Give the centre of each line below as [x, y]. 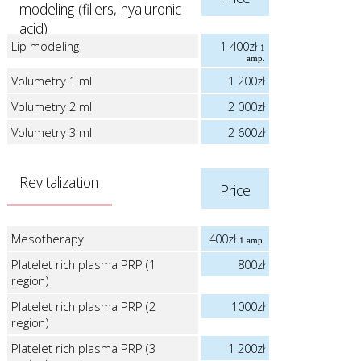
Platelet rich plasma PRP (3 [83, 348]
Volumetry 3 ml [51, 132]
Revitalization [58, 182]
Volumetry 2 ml [51, 106]
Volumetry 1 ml [51, 80]
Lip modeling [45, 46]
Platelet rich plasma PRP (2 [83, 306]
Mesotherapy [47, 238]
